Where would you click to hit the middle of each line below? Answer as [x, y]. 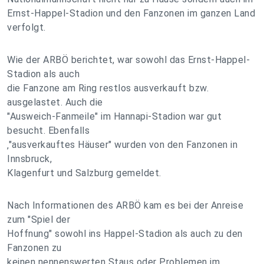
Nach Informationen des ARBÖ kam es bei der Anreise [125, 205]
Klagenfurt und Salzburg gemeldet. [84, 173]
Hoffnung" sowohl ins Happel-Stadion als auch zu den [125, 234]
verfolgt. [27, 27]
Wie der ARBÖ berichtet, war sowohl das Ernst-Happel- [128, 60]
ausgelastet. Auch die [55, 102]
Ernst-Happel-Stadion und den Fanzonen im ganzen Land [131, 13]
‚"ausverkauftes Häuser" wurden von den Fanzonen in [122, 145]
